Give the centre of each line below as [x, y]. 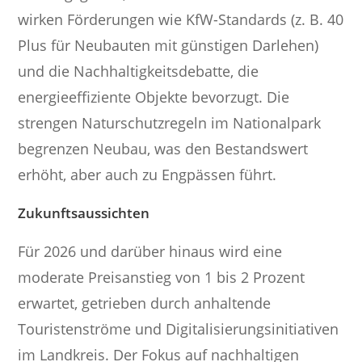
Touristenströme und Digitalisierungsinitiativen [179, 329]
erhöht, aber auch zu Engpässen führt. [147, 175]
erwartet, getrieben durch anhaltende [145, 303]
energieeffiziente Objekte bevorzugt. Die [154, 97]
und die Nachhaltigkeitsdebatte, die [139, 72]
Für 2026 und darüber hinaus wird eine [150, 252]
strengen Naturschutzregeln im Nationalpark [170, 123]
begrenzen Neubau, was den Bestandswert [163, 149]
